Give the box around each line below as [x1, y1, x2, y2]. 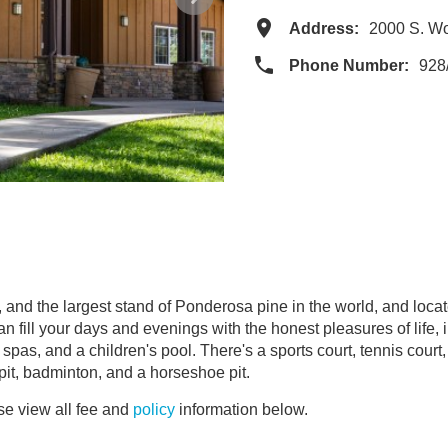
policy [133, 401, 175, 418]
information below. [175, 401, 308, 418]
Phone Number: [289, 57, 409, 74]
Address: [289, 20, 359, 37]
